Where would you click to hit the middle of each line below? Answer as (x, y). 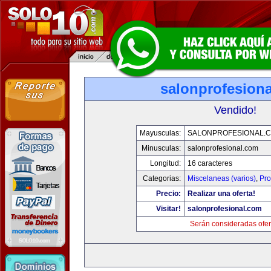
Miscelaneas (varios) (221, 178)
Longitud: (165, 163)
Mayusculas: (160, 133)
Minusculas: (161, 148)
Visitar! (168, 209)
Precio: (168, 194)
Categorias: (162, 178)
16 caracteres (210, 163)
